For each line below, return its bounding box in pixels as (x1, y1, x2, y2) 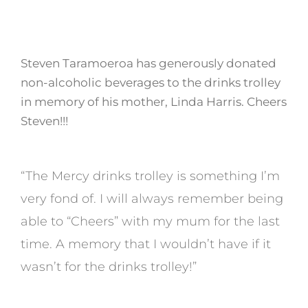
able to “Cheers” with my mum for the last (20, 213, 280, 229)
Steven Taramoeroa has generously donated (20, 56, 276, 70)
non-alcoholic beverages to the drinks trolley (20, 75, 280, 89)
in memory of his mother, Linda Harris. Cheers (20, 94, 287, 109)
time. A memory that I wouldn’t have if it (20, 236, 271, 252)
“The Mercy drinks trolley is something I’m (20, 168, 280, 184)
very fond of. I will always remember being (20, 190, 283, 206)
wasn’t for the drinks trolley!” (20, 258, 197, 274)
